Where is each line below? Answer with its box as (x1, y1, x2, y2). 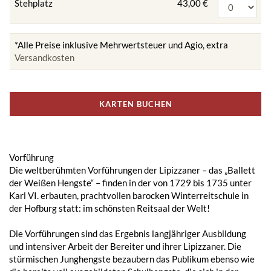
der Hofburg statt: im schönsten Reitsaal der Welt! (9, 202, 210, 214)
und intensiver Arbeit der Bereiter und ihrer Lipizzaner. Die (9, 240, 241, 252)
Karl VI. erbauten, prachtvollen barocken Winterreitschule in (9, 189, 249, 201)
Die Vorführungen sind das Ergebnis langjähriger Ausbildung (9, 227, 246, 239)
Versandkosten (15, 51, 74, 63)
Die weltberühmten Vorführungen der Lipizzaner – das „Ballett (9, 164, 255, 175)
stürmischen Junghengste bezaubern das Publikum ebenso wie (9, 253, 255, 264)
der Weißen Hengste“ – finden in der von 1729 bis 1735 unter (9, 177, 252, 188)
